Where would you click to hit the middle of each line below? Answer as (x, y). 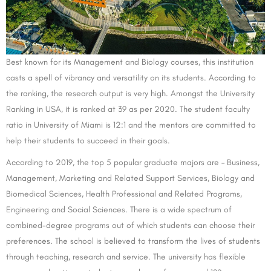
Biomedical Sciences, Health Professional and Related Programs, (124, 194)
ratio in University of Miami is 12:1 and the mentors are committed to (131, 125)
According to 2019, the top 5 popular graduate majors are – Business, (133, 163)
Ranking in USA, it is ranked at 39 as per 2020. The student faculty (128, 109)
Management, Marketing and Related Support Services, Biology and (130, 178)
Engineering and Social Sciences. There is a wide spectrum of (119, 210)
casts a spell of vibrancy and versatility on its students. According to (131, 78)
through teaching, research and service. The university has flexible (126, 257)
